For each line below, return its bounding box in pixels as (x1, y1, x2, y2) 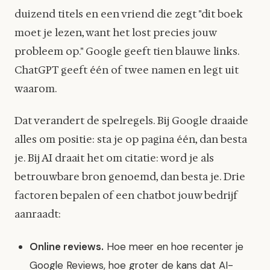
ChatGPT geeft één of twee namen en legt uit (14, 63, 239, 77)
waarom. (14, 82, 57, 96)
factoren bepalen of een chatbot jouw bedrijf (14, 189, 237, 202)
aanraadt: (14, 207, 61, 221)
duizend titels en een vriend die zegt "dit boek (14, 7, 243, 21)
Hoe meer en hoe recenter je (104, 239, 244, 253)
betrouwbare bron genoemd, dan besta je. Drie (14, 170, 245, 184)
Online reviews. (30, 239, 104, 253)
